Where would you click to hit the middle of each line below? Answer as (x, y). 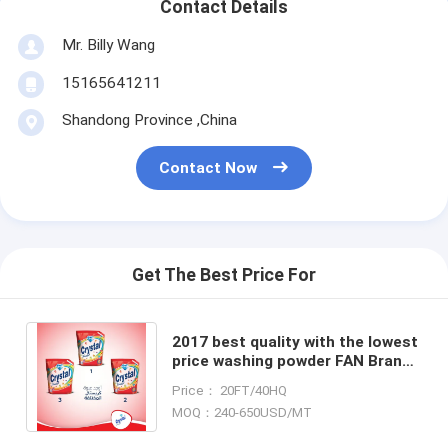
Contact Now (208, 168)
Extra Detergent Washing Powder (294, 379)
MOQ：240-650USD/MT (242, 412)
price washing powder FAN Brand (292, 360)
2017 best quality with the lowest (295, 341)
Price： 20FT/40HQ (230, 390)
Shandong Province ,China (149, 119)
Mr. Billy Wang (108, 44)
